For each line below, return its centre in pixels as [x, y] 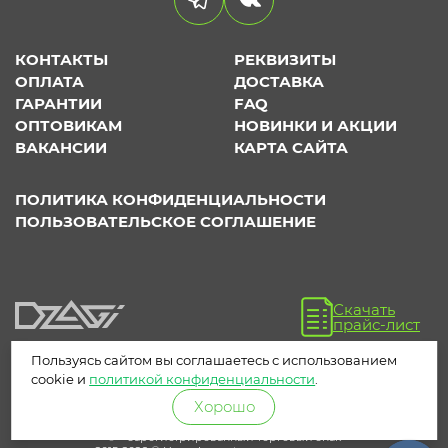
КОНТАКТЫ [61, 60]
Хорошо [224, 406]
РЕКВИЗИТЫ [285, 60]
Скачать [364, 310]
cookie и [60, 379]
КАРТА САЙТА [291, 148]
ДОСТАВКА [279, 82]
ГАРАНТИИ [58, 104]
